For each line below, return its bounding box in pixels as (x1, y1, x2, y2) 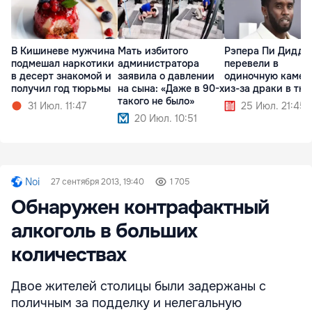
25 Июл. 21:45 (241, 99, 306, 112)
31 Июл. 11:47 (28, 99, 86, 112)
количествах (11, 242, 126, 267)
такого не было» (118, 94, 194, 107)
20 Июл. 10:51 (134, 111, 197, 125)
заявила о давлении (118, 69, 214, 82)
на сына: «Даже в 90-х (118, 81, 224, 95)
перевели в (224, 56, 279, 70)
